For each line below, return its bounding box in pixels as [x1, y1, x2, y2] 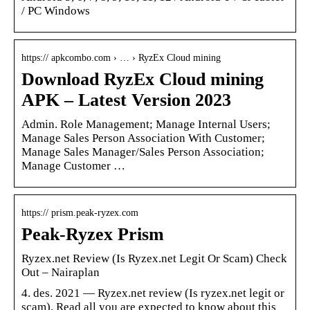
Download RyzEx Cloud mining [21, 69, 264, 89]
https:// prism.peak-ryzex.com [21, 207, 138, 218]
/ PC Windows [21, 3, 90, 17]
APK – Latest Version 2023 [21, 89, 231, 110]
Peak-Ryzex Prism [21, 224, 164, 244]
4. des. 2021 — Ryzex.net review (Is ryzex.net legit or [21, 286, 284, 300]
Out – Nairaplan [21, 265, 100, 279]
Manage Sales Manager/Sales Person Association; [21, 145, 264, 158]
